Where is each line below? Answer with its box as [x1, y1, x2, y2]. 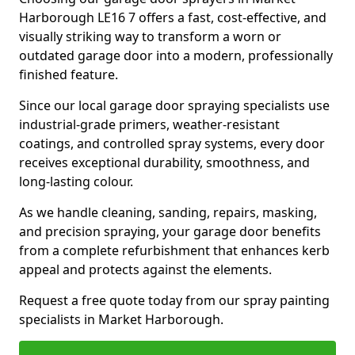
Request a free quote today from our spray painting [19, 292, 330, 309]
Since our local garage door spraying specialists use [19, 97, 330, 114]
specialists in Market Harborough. [19, 311, 223, 328]
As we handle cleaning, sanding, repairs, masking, [19, 204, 317, 221]
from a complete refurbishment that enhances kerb [19, 242, 330, 259]
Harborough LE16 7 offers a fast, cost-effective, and [19, 9, 326, 26]
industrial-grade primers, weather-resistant [19, 116, 280, 133]
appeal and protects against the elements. [19, 261, 272, 278]
